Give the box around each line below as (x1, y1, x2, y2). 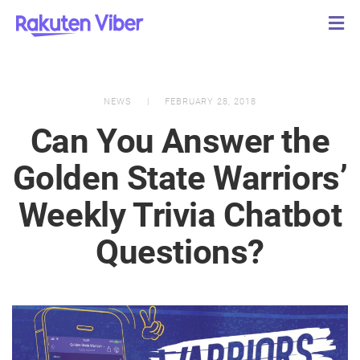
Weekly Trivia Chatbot (18, 195, 342, 235)
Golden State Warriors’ (12, 158, 348, 198)
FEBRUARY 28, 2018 (161, 96, 257, 107)
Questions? (96, 232, 264, 272)
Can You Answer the (30, 121, 330, 161)
